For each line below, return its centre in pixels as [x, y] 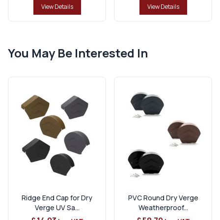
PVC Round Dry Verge [163, 197]
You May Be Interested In [78, 53]
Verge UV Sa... [57, 207]
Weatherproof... [163, 207]
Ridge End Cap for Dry [57, 197]
